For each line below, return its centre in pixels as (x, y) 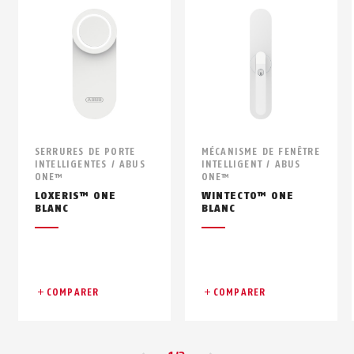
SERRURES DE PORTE (85, 151)
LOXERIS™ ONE (75, 195)
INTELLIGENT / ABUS (251, 164)
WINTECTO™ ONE (248, 195)
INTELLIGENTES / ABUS (90, 164)
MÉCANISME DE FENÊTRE (260, 151)
